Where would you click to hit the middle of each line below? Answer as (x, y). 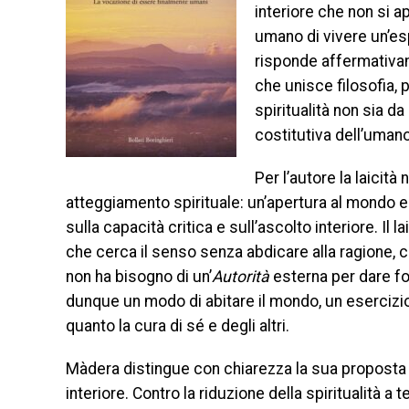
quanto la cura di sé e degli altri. (178, 326)
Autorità (241, 277)
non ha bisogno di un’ (139, 277)
